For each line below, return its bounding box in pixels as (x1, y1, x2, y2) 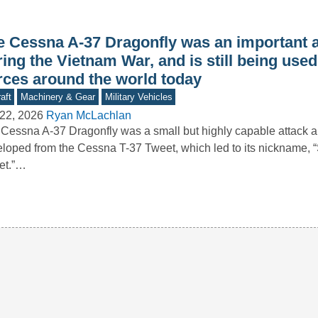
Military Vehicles (104, 92, 172, 103)
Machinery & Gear (21, 92, 96, 103)
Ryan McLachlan (45, 109, 131, 122)
